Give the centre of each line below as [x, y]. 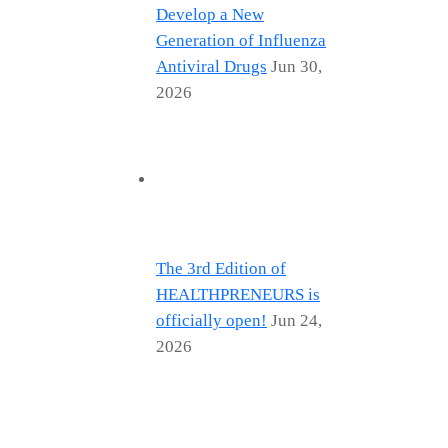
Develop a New [210, 14]
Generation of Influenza [241, 40]
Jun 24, [296, 320]
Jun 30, [296, 66]
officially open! [211, 320]
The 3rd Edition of [221, 268]
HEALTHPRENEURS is [238, 294]
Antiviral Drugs [211, 66]
